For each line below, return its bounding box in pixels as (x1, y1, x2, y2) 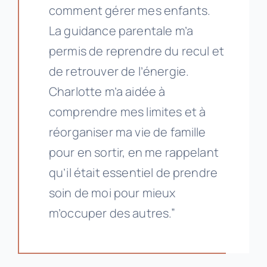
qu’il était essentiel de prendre (48, 164, 218, 181)
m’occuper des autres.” (48, 205, 176, 222)
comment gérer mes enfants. (48, 2, 211, 19)
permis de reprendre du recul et (48, 43, 224, 60)
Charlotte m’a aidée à (48, 83, 166, 100)
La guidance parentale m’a (48, 23, 193, 39)
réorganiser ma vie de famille (48, 124, 206, 141)
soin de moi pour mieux (48, 185, 176, 201)
